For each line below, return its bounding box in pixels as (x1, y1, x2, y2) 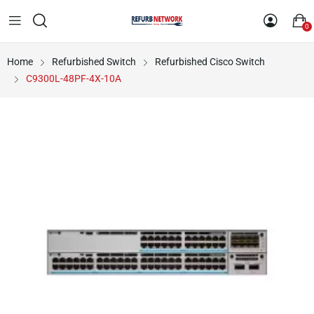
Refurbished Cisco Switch (155, 56, 265, 67)
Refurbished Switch (52, 56, 136, 67)
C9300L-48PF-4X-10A (26, 73, 121, 84)
